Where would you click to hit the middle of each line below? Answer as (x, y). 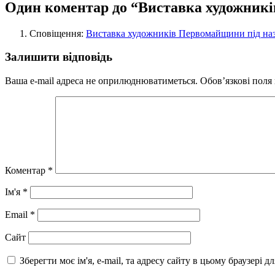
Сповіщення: (58, 33)
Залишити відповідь (59, 57)
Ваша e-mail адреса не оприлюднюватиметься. (101, 81)
